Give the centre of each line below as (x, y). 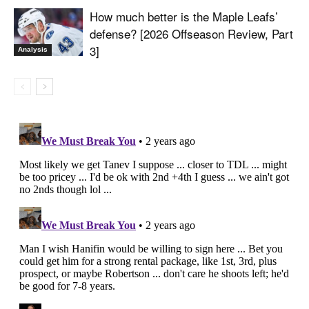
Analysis (33, 49)
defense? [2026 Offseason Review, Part (191, 33)
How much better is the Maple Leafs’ (184, 16)
